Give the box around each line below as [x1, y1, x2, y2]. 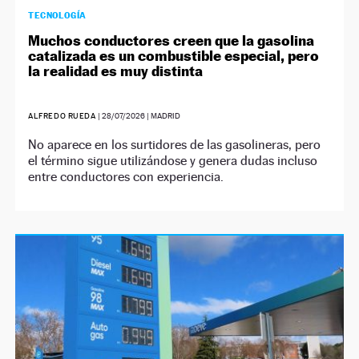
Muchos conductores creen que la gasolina [28, 32, 315, 50]
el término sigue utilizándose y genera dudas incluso [28, 153, 318, 169]
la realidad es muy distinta [28, 63, 204, 80]
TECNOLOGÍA [28, 10, 87, 22]
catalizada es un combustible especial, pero [28, 47, 320, 65]
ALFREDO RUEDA [28, 111, 96, 121]
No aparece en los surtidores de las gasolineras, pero [28, 137, 321, 153]
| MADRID [144, 111, 180, 121]
